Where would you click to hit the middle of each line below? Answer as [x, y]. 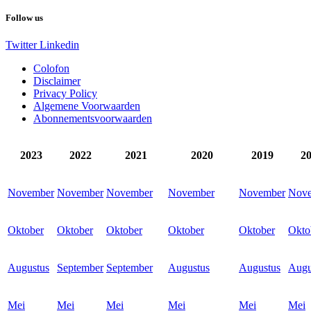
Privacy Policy [65, 94]
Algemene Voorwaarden [87, 106]
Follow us [24, 18]
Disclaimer [57, 81]
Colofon [51, 69]
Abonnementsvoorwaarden [93, 119]
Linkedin [59, 45]
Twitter [21, 45]
